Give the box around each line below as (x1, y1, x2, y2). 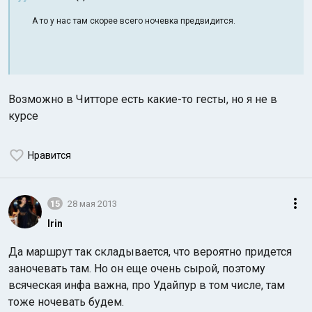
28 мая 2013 (68, 198, 117, 209)
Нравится (28, 150, 71, 161)
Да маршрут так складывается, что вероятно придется (8, 245, 292, 258)
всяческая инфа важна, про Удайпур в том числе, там (8, 279, 285, 292)
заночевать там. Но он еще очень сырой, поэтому (8, 262, 265, 275)
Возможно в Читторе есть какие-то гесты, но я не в (8, 93, 277, 106)
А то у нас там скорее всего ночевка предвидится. (32, 16, 235, 26)
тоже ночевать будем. (8, 295, 124, 309)
